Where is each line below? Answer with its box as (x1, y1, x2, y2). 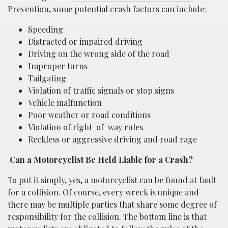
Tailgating (28, 73, 66, 84)
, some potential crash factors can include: (49, 4, 206, 15)
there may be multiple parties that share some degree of (8, 199, 217, 210)
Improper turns (28, 61, 88, 72)
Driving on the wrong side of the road (28, 48, 169, 60)
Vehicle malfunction (28, 97, 102, 108)
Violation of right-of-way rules (28, 122, 143, 133)
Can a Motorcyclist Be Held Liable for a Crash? (10, 154, 193, 165)
